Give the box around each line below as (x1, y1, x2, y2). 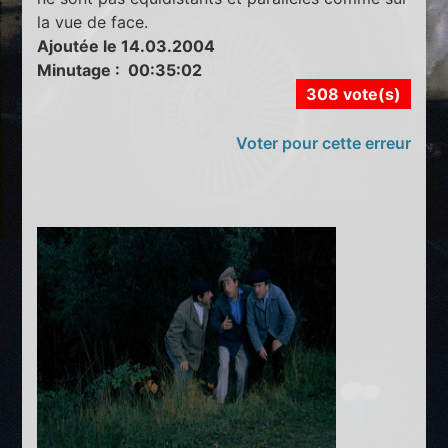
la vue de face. (37, 11, 149, 32)
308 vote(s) (305, 83, 401, 104)
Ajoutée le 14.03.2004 (37, 35, 216, 56)
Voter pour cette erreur (235, 132, 411, 153)
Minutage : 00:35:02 (37, 59, 203, 80)
